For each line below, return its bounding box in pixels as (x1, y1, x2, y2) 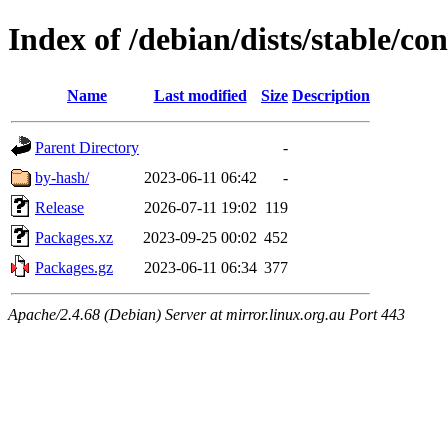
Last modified (153, 86, 247, 104)
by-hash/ (35, 168, 89, 186)
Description (292, 86, 370, 104)
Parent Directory (35, 138, 139, 156)
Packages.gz (35, 258, 113, 276)
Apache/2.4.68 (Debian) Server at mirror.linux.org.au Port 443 (8, 305, 405, 323)
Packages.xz (35, 228, 113, 246)
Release (35, 198, 84, 216)
